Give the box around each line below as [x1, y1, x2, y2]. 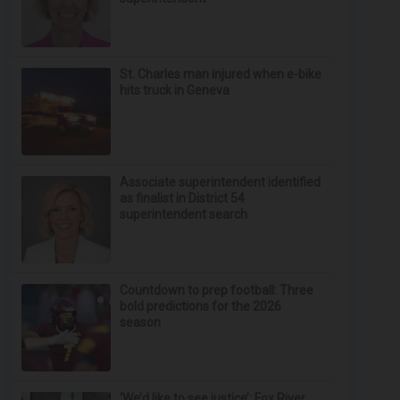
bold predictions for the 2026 [120, 299, 282, 313]
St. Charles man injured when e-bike [120, 67, 322, 81]
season [120, 315, 162, 329]
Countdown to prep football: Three [120, 283, 314, 297]
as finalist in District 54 [120, 191, 246, 205]
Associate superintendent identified [120, 175, 321, 189]
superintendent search [120, 207, 248, 221]
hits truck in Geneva [120, 83, 230, 97]
